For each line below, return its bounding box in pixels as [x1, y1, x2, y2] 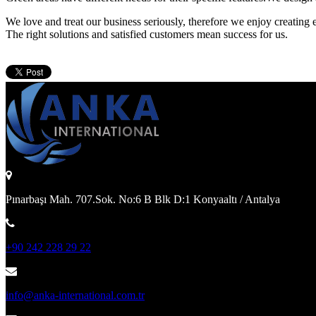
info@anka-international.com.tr [6, 289, 145, 302]
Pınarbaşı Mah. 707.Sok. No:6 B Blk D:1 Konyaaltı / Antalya [6, 193, 280, 206]
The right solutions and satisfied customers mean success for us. [6, 28, 288, 41]
